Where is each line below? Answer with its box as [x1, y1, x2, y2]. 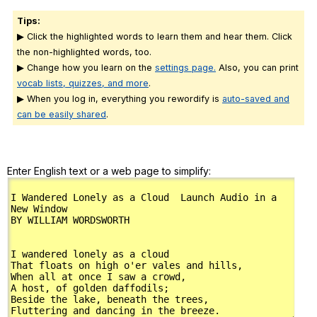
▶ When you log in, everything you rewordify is [17, 93, 222, 105]
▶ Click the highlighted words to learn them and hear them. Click [17, 31, 292, 42]
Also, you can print [216, 62, 299, 74]
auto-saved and [222, 93, 289, 105]
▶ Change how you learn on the [17, 62, 155, 74]
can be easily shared [17, 109, 106, 120]
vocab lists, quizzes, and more [17, 78, 149, 89]
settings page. [155, 62, 216, 74]
